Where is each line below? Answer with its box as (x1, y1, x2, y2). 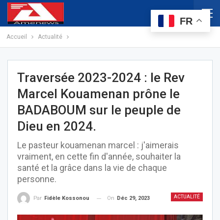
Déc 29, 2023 (117, 195, 150, 201)
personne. (17, 174, 56, 184)
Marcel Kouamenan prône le (17, 86, 180, 101)
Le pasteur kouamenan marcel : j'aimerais (17, 140, 179, 150)
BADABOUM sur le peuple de (17, 103, 181, 117)
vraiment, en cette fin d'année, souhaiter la (17, 151, 181, 162)
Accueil (6, 33, 27, 40)
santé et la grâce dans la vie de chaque (17, 163, 167, 173)
